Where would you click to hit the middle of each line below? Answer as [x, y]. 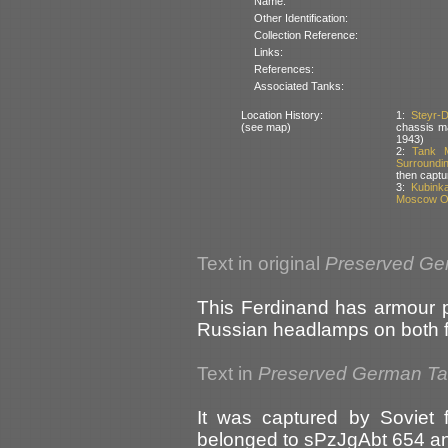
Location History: [281, 114]
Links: [268, 51]
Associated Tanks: [298, 85]
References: [283, 68]
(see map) [265, 126]
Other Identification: [300, 17]
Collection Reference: [305, 34]
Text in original [261, 263]
